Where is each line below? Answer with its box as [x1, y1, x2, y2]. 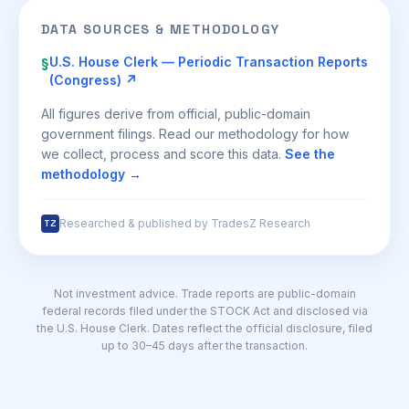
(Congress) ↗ [49, 72, 137, 88]
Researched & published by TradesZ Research [59, 216, 310, 230]
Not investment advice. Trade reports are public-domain [53, 287, 356, 300]
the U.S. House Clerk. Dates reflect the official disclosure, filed [37, 321, 372, 335]
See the [285, 146, 335, 162]
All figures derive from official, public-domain [41, 106, 310, 121]
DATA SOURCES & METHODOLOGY [41, 21, 280, 37]
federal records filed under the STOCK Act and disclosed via [41, 304, 368, 318]
